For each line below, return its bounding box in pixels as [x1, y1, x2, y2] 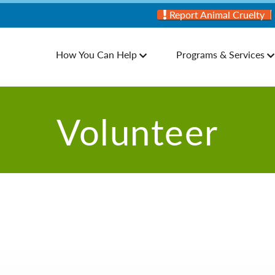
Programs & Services [176, 47, 265, 62]
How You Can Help [56, 47, 137, 62]
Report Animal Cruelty [167, 7, 265, 21]
